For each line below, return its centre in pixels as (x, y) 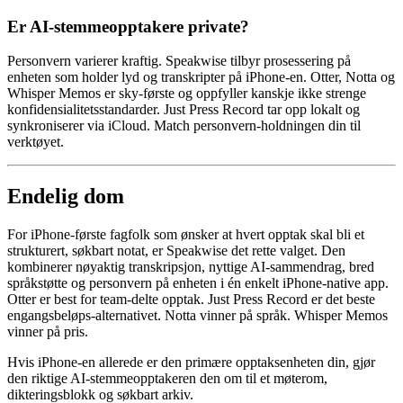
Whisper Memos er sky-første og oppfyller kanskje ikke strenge (187, 94)
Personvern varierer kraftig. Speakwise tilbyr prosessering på (179, 61)
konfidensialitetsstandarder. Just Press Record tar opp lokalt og (184, 110)
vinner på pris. (48, 332)
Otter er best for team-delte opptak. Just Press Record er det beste (191, 300)
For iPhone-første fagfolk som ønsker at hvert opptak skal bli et (186, 235)
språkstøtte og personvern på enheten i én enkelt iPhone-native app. (198, 283)
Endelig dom (66, 197)
